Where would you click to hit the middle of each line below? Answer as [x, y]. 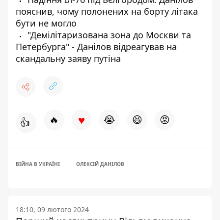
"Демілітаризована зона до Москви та [108, 35]
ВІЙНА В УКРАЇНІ [38, 164]
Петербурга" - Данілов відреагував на [96, 47]
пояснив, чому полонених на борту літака [107, 11]
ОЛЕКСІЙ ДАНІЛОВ [100, 164]
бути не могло [46, 23]
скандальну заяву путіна [68, 58]
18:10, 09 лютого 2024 [52, 209]
